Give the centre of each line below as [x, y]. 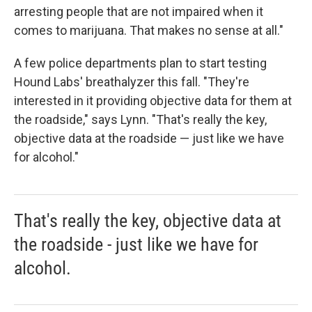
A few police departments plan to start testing [140, 63]
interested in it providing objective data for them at [153, 101]
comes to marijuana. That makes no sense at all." [149, 30]
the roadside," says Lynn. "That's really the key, [140, 119]
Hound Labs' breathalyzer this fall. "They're [132, 82]
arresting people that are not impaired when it [139, 11]
